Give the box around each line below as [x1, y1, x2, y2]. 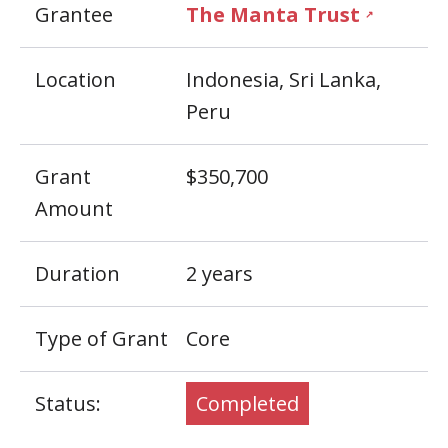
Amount [35, 195, 113, 222]
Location [35, 66, 116, 93]
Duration [35, 260, 120, 287]
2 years [186, 260, 253, 287]
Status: [35, 390, 101, 417]
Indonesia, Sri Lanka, [186, 66, 381, 93]
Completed [196, 390, 299, 417]
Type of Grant [35, 325, 168, 352]
